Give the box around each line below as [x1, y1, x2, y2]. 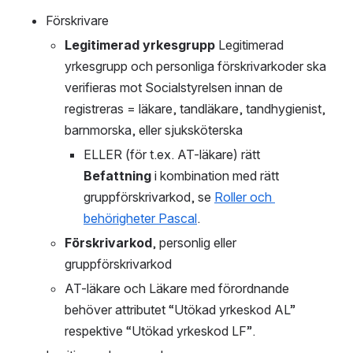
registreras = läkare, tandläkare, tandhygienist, [65, 101, 325, 117]
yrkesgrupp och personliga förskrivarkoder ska [65, 58, 326, 75]
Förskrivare [46, 13, 112, 29]
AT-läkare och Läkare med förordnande [65, 281, 289, 297]
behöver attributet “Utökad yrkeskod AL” [65, 302, 295, 318]
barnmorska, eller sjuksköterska [243, 122, 292, 139]
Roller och [214, 189, 272, 206]
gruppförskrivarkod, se [84, 189, 214, 206]
